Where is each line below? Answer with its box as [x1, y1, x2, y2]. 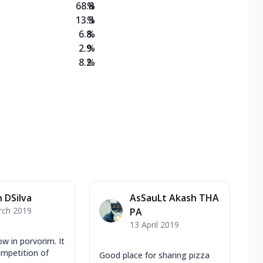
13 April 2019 [130, 218, 179, 230]
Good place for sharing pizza [99, 249, 210, 261]
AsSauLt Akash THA [130, 191, 219, 204]
